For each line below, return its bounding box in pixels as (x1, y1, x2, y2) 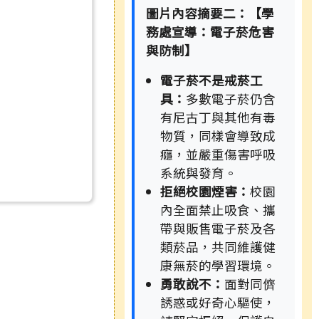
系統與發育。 (160, 164, 237, 182)
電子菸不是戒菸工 (160, 71, 263, 90)
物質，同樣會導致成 (160, 127, 276, 145)
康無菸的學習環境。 (160, 256, 276, 275)
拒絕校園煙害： (160, 182, 250, 201)
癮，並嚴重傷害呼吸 (160, 145, 276, 164)
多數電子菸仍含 (186, 90, 276, 108)
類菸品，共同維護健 (160, 238, 276, 256)
